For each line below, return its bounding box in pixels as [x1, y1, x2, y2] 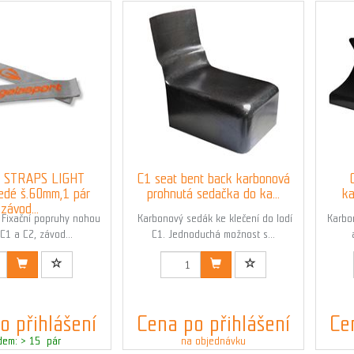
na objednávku [180, 335, 246, 347]
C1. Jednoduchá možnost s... [151, 228, 275, 240]
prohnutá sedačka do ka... [146, 186, 280, 201]
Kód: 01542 [188, 252, 239, 264]
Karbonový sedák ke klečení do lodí [134, 213, 292, 224]
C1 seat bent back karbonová [136, 171, 290, 186]
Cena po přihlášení [136, 312, 290, 336]
